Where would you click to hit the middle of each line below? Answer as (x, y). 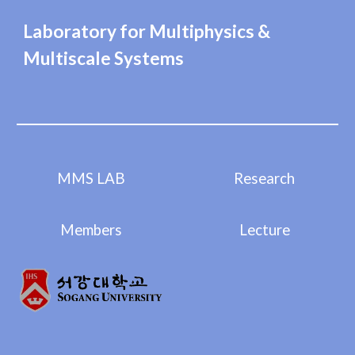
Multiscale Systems (104, 58)
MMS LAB (91, 178)
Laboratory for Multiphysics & (147, 31)
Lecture (264, 229)
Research (264, 178)
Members (91, 229)
